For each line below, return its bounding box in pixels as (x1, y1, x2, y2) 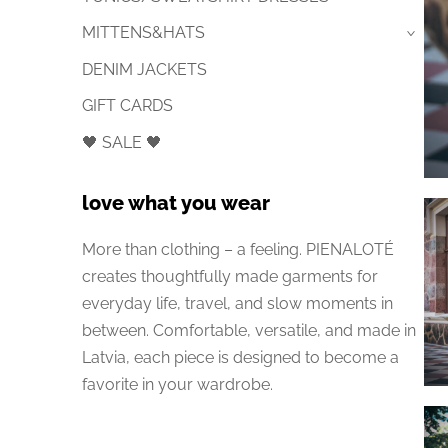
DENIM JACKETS (82, 59, 207, 79)
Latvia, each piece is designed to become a (82, 347, 399, 367)
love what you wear (82, 192, 270, 216)
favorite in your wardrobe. (82, 374, 273, 394)
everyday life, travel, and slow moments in (82, 293, 393, 313)
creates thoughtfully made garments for (82, 266, 378, 286)
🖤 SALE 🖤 (82, 132, 162, 152)
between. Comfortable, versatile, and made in (82, 320, 416, 340)
